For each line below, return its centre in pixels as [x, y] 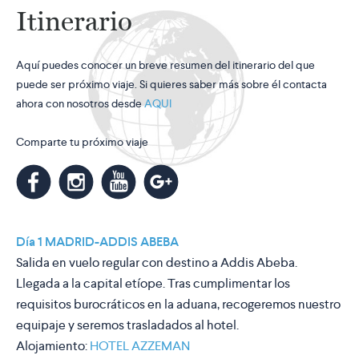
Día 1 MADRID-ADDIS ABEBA [97, 242]
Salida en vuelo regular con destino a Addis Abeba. [157, 263]
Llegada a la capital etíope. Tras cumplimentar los [153, 284]
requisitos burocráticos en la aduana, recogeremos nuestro [178, 305]
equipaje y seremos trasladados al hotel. [127, 325]
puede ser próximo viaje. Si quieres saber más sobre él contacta [171, 85]
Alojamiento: [53, 346]
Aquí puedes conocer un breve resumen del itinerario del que [165, 65]
